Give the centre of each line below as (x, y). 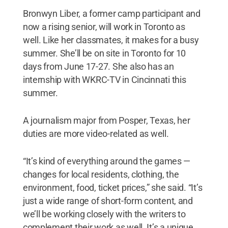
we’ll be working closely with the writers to (104, 214)
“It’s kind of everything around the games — (107, 161)
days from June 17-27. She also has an (98, 66)
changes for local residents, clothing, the (101, 174)
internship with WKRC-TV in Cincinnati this (104, 79)
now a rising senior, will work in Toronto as (104, 26)
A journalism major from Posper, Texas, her (106, 120)
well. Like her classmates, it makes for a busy (111, 40)
